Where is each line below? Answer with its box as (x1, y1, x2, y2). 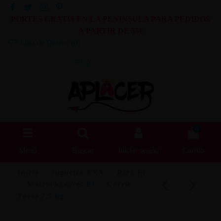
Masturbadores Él (27, 180, 95, 188)
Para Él (116, 168, 146, 177)
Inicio (17, 168, 39, 177)
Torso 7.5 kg (17, 191, 64, 200)
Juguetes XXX (50, 168, 105, 177)
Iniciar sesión (117, 146, 159, 155)
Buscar (72, 146, 94, 155)
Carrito (183, 146, 204, 155)
